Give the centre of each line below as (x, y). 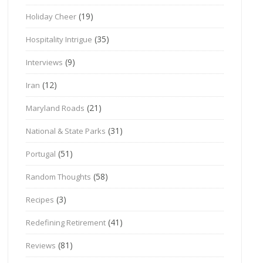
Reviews (41, 245)
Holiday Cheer (51, 16)
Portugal (41, 154)
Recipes (40, 199)
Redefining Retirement (66, 222)
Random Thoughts (59, 176)
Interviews (45, 62)
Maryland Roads (55, 108)
